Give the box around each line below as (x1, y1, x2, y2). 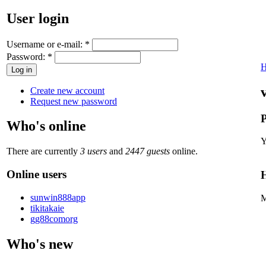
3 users (80, 146, 107, 157)
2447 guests (125, 146, 170, 157)
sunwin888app (30, 192, 85, 202)
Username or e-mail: (7, 39, 85, 49)
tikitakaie (30, 202, 64, 213)
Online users (7, 168, 66, 181)
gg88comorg (30, 213, 78, 224)
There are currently (7, 146, 80, 157)
